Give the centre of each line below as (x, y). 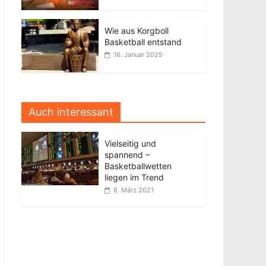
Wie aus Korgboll (137, 31)
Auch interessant (71, 112)
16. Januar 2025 (138, 55)
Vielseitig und (130, 143)
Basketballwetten (138, 166)
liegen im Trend (134, 177)
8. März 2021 (134, 190)
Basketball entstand (143, 42)
